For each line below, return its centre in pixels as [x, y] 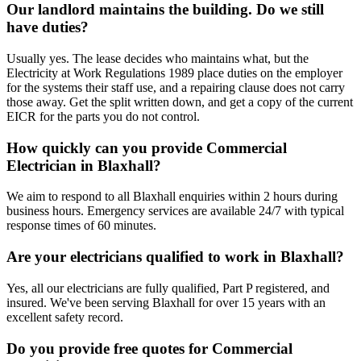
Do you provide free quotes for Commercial [149, 348]
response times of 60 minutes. [81, 226]
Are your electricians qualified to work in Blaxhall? [175, 257]
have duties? [48, 27]
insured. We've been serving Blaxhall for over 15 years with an [166, 302]
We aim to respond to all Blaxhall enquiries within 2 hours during [172, 197]
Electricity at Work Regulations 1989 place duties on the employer [174, 73]
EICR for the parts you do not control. [103, 116]
